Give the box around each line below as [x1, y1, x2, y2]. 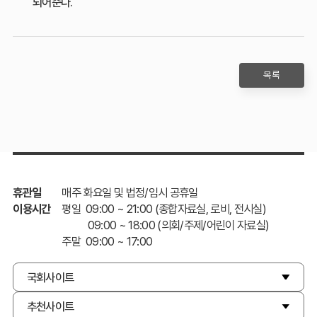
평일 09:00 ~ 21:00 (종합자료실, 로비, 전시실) [62, 201, 267, 216]
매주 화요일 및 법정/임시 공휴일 [62, 185, 198, 200]
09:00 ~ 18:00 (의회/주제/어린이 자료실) [62, 217, 270, 232]
